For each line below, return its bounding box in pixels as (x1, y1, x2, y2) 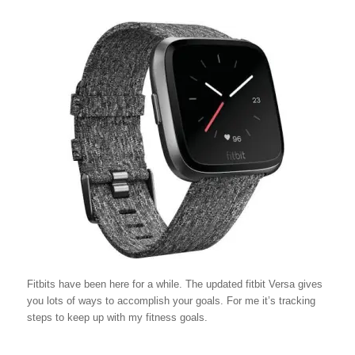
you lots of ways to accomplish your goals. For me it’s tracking (26, 294, 315, 307)
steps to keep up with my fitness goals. (26, 311, 208, 323)
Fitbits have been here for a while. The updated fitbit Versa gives (26, 277, 323, 290)
